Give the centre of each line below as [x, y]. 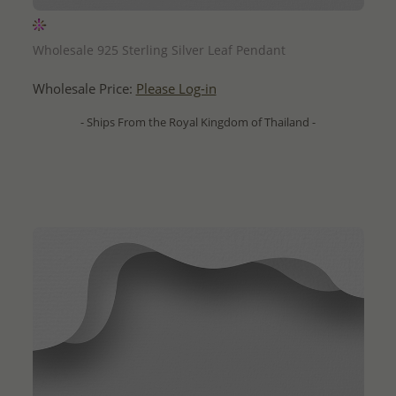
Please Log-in [176, 89]
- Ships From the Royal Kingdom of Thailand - [198, 122]
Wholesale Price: [84, 89]
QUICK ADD [198, 26]
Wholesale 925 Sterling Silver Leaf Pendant [159, 50]
